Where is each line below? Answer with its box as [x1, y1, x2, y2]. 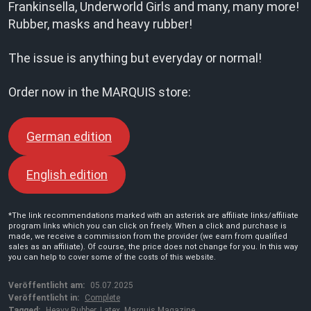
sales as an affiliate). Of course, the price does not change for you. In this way [8, 242, 298, 251]
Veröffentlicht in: [8, 293, 79, 303]
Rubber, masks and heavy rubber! [8, 17, 192, 31]
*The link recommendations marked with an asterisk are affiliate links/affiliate [8, 211, 299, 220]
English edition [26, 167, 108, 182]
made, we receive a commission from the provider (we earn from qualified [8, 232, 287, 241]
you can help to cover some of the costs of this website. [8, 253, 216, 262]
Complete [85, 293, 120, 303]
